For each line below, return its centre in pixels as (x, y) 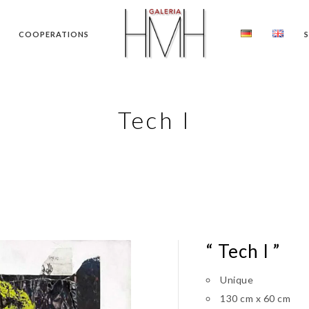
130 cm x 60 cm (255, 298)
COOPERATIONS (54, 34)
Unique (237, 280)
